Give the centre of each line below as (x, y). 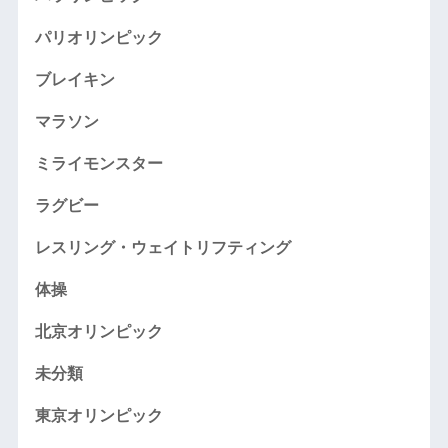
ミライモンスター (98, 164)
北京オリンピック (98, 332)
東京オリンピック (98, 416)
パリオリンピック (98, 38)
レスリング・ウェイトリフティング (162, 248)
